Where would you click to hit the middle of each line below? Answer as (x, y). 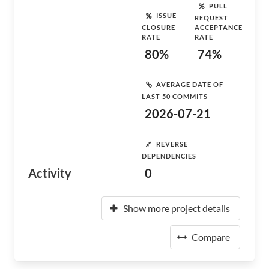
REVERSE (172, 144)
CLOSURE (159, 27)
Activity (50, 173)
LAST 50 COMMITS (175, 96)
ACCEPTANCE (219, 27)
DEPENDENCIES (169, 156)
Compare (211, 237)
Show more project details (177, 208)
